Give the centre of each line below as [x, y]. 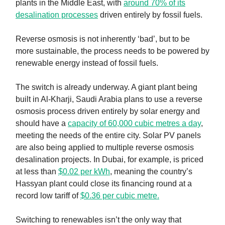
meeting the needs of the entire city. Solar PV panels [108, 136]
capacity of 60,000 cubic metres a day [134, 124]
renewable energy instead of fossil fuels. [87, 63]
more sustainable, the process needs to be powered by [113, 51]
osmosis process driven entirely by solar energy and [108, 111]
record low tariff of [48, 196]
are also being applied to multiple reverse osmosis [105, 148]
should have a [42, 124]
